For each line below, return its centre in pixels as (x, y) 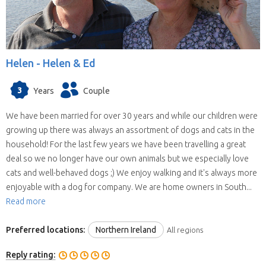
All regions (185, 230)
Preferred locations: (45, 230)
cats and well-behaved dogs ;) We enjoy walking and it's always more (132, 172)
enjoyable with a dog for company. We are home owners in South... (129, 187)
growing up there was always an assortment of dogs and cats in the (130, 130)
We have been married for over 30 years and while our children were (132, 115)
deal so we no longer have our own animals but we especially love (127, 158)
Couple (96, 91)
